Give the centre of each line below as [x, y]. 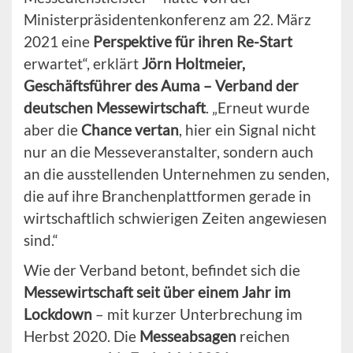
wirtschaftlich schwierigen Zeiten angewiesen [175, 218]
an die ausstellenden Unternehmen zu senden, [176, 174]
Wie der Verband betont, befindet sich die [162, 270]
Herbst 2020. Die [82, 336]
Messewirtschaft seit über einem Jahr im [157, 292]
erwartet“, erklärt [83, 64]
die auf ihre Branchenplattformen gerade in [167, 196]
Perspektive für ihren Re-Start [193, 42]
